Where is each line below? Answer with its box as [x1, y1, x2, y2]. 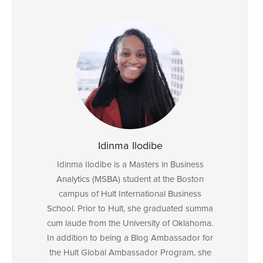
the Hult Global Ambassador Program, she [49, 248, 211, 258]
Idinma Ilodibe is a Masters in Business [56, 160, 204, 170]
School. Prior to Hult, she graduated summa [47, 204, 213, 214]
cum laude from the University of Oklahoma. [47, 219, 213, 228]
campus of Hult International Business [59, 190, 201, 199]
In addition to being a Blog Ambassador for [47, 234, 213, 243]
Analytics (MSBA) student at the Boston [56, 175, 204, 184]
